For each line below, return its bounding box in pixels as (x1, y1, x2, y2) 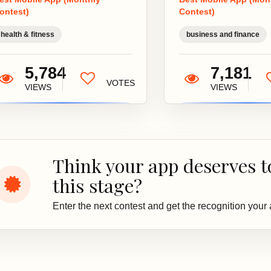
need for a (70, 13, 109, 23)
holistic (70, 27, 97, 38)
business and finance (186, 30, 260, 39)
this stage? (53, 173, 142, 198)
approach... (70, 42, 114, 52)
